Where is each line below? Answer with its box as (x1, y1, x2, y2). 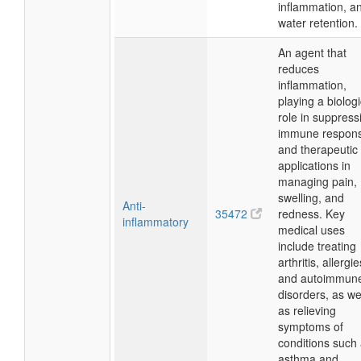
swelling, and (278, 189, 344, 205)
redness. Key (278, 205, 345, 222)
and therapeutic (278, 141, 358, 157)
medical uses (278, 222, 345, 238)
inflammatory (122, 214, 189, 230)
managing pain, (278, 173, 357, 189)
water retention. (278, 15, 358, 31)
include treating (278, 238, 356, 254)
